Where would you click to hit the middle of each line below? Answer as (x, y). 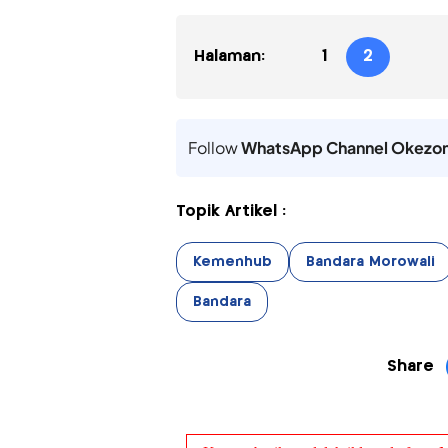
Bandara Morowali (370, 262)
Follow (214, 148)
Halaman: (229, 57)
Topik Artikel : (230, 212)
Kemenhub (232, 262)
